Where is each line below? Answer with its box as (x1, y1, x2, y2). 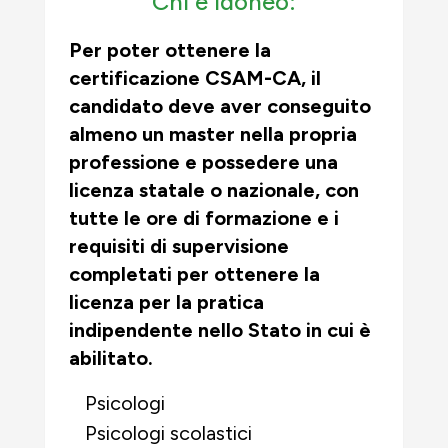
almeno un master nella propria (69, 122, 357, 146)
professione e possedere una (69, 150, 338, 174)
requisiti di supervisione (69, 234, 289, 258)
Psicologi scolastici (85, 421, 252, 445)
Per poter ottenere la (69, 38, 271, 62)
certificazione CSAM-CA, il (69, 66, 321, 90)
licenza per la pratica (69, 290, 264, 314)
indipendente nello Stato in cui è (69, 318, 371, 342)
